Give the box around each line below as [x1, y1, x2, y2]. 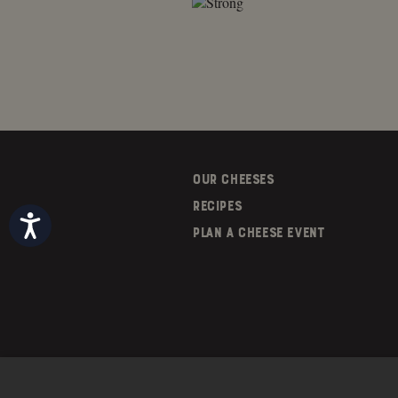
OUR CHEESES [192, 171, 274, 187]
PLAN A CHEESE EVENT [192, 225, 324, 241]
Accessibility [43, 211, 92, 224]
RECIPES [192, 198, 242, 214]
